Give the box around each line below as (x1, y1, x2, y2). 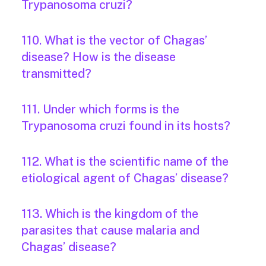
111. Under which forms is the (21, 102, 179, 117)
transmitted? (21, 66, 91, 81)
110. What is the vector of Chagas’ (21, 33, 207, 48)
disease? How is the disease (21, 50, 176, 65)
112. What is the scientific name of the (21, 154, 229, 169)
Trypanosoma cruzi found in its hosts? (21, 119, 230, 134)
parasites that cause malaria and (21, 223, 199, 238)
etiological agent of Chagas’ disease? (21, 171, 229, 186)
